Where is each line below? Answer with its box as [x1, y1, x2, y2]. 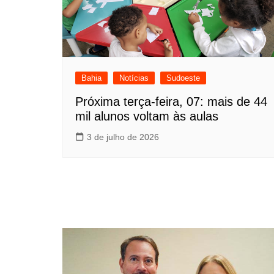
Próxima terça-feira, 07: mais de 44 [75, 94, 267, 108]
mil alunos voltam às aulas [75, 109, 218, 123]
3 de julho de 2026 [87, 131, 159, 142]
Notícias [119, 73, 149, 83]
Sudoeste [166, 73, 200, 83]
